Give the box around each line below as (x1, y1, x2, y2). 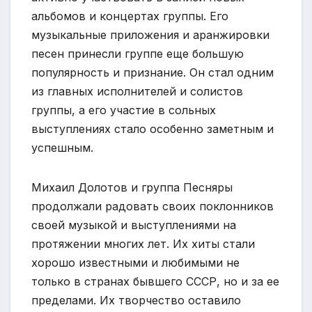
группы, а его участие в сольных (31, 103, 216, 118)
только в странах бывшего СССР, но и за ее (31, 274, 279, 289)
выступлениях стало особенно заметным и (31, 122, 274, 136)
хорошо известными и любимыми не (31, 256, 240, 270)
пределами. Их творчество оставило (31, 293, 241, 308)
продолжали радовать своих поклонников (31, 199, 274, 214)
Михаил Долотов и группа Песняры (31, 180, 233, 195)
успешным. (31, 141, 93, 155)
